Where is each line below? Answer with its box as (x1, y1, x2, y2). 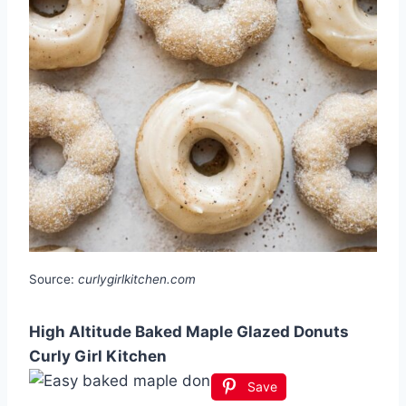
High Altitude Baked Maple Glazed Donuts (29, 322, 349, 341)
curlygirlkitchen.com (78, 271, 196, 286)
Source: (29, 271, 78, 286)
